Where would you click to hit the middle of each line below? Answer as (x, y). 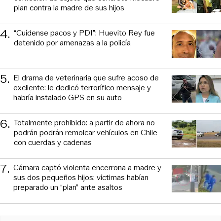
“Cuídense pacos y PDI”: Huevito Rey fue (84, 33)
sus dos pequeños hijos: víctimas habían (81, 178)
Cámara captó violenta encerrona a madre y (87, 168)
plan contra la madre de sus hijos (69, 8)
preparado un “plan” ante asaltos (68, 187)
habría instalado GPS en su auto (68, 98)
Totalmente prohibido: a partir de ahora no (84, 123)
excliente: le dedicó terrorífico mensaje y (82, 88)
